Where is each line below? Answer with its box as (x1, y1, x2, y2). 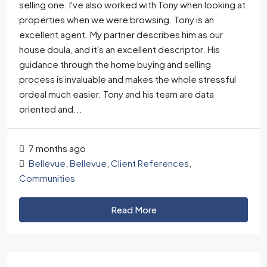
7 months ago (27, 142, 86, 154)
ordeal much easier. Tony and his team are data (19, 88, 214, 100)
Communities (19, 172, 75, 184)
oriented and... (19, 103, 82, 114)
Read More (110, 204, 157, 215)
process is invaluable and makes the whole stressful (19, 73, 236, 85)
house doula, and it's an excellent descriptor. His (19, 44, 220, 55)
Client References (111, 157, 189, 169)
